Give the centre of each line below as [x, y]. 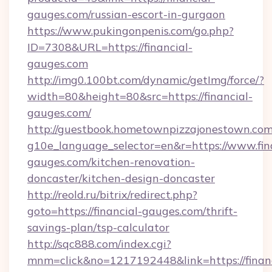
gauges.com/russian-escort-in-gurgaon [126, 14]
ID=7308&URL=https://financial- [110, 47]
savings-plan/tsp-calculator [98, 227]
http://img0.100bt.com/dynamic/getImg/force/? [146, 80]
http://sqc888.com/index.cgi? [99, 244]
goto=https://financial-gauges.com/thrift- [132, 211]
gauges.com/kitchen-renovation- [111, 162]
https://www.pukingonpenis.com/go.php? [131, 31]
